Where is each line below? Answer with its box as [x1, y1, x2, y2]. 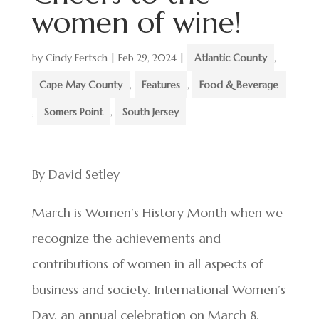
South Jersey [122, 105, 179, 118]
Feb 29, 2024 [117, 51, 177, 64]
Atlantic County [194, 51, 267, 64]
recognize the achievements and [31, 230, 221, 246]
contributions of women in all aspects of [31, 256, 263, 272]
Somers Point [43, 105, 103, 118]
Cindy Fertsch [45, 51, 108, 64]
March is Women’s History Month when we [31, 204, 283, 221]
